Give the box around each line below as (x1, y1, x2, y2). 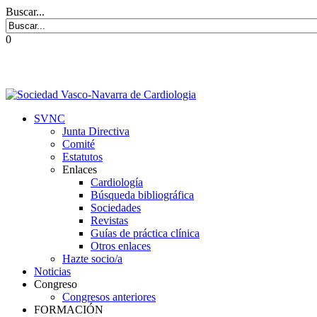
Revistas (91, 214, 128, 227)
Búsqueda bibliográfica (91, 189, 194, 202)
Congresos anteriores (62, 291, 156, 304)
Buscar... (6, 6, 45, 18)
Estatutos (62, 151, 103, 163)
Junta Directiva (62, 125, 129, 138)
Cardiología (91, 176, 143, 189)
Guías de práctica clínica (91, 227, 200, 240)
